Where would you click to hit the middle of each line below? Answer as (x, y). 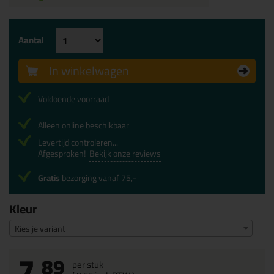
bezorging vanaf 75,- (98, 178)
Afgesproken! (64, 154)
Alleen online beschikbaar (83, 125)
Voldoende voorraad (73, 99)
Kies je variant (40, 229)
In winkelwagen (89, 71)
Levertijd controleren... (78, 143)
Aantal (31, 40)
